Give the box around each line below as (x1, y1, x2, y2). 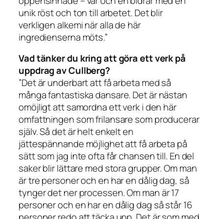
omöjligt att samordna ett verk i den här (19, 101, 176, 114)
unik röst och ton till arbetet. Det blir (19, 6, 163, 19)
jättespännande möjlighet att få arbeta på (19, 137, 187, 151)
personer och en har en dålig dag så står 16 (19, 198, 192, 212)
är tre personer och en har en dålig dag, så (19, 174, 189, 187)
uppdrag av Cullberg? (19, 64, 110, 77)
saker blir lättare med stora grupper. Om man (19, 162, 197, 175)
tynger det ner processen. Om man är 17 (19, 186, 179, 199)
